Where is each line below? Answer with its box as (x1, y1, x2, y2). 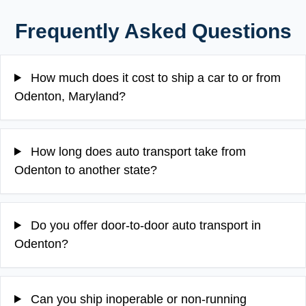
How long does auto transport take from (27, 144, 247, 158)
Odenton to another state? (14, 163, 157, 177)
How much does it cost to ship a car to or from (27, 70, 281, 85)
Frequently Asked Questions (14, 19, 292, 42)
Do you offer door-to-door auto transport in (27, 218, 262, 232)
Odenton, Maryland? (14, 89, 126, 103)
